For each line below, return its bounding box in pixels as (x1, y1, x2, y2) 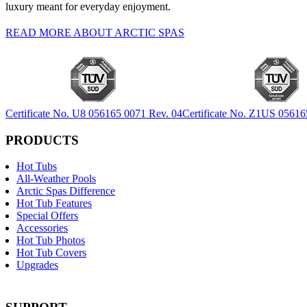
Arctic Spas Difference (16, 185, 115, 197)
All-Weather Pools (16, 173, 96, 185)
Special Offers (16, 210, 78, 222)
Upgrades (16, 259, 58, 271)
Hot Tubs (16, 160, 57, 173)
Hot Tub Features (16, 197, 92, 210)
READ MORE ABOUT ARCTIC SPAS (5, 26, 184, 38)
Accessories (16, 222, 68, 234)
